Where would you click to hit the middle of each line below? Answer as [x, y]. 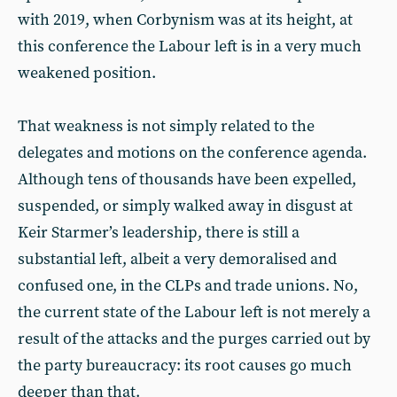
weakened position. [87, 73]
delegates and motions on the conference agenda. [192, 153]
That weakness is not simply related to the [166, 126]
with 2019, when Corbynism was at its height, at [185, 20]
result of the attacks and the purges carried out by [194, 339]
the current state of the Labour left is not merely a [194, 312]
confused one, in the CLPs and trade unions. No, [188, 286]
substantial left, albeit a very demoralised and [177, 259]
